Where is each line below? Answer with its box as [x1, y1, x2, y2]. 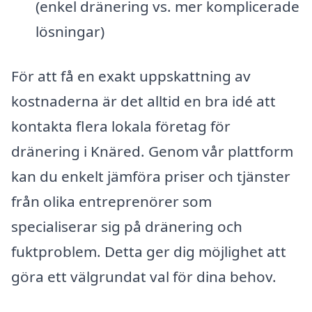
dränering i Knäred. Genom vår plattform [11, 141, 293, 161]
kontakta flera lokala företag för [11, 116, 231, 136]
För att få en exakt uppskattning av [11, 65, 251, 86]
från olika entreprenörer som [11, 191, 212, 211]
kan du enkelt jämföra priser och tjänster [11, 166, 290, 186]
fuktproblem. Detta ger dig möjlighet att [11, 241, 286, 261]
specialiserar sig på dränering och [11, 216, 242, 236]
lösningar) [35, 22, 104, 42]
